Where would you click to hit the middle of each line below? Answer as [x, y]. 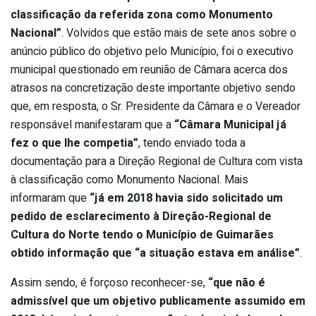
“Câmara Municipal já [230, 124]
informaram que [49, 198]
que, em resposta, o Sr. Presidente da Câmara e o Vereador [156, 106]
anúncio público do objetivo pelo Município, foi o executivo [152, 51]
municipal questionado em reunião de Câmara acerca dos [149, 69]
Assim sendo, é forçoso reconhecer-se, [109, 282]
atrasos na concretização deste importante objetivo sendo [153, 88]
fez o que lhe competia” [74, 143]
